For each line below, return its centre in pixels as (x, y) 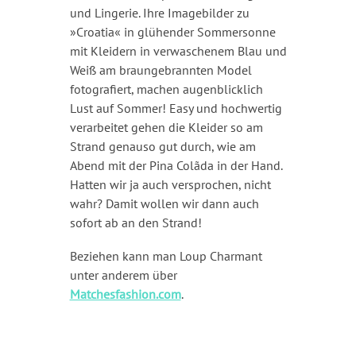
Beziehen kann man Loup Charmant (166, 255)
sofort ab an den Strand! (135, 222)
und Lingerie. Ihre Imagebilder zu (159, 12)
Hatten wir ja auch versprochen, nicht (170, 184)
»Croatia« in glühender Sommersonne (172, 31)
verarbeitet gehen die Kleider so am (166, 127)
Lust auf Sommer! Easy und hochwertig (176, 108)
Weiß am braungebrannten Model (161, 70)
